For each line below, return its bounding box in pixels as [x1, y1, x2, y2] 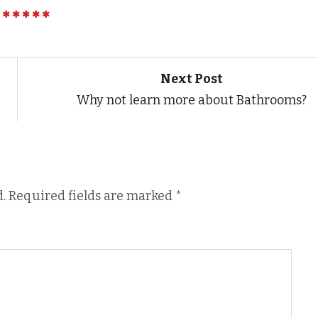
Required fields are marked [9, 187, 175, 204]
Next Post [160, 70, 223, 87]
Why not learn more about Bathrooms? [76, 92, 307, 108]
